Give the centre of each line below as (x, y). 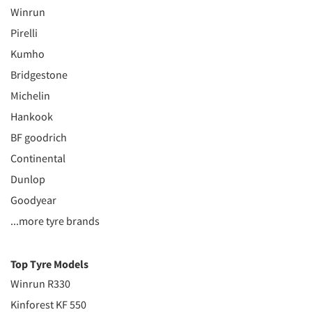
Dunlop (28, 179)
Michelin (30, 95)
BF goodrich (39, 137)
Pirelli (24, 32)
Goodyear (33, 200)
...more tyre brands (55, 220)
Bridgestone (39, 74)
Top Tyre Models (49, 264)
